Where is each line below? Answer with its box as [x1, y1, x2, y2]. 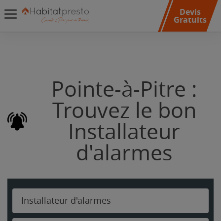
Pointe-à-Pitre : [51, 77, 197, 102]
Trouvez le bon [52, 98, 196, 123]
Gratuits [173, 14, 207, 25]
